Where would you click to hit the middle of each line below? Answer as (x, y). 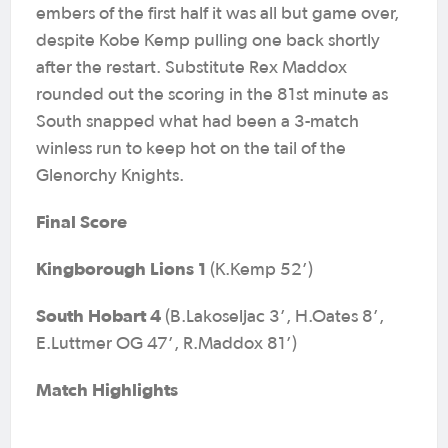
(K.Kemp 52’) (261, 270)
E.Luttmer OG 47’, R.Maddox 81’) (166, 344)
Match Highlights (107, 389)
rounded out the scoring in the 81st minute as (212, 95)
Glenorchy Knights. (110, 176)
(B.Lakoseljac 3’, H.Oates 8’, (274, 317)
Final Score (81, 221)
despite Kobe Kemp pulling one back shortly (208, 41)
